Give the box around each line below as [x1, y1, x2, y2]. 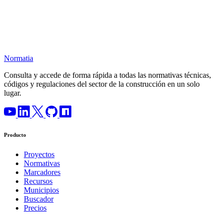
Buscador [24, 195, 54, 204]
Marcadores [24, 168, 60, 177]
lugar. [4, 89, 21, 98]
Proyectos [24, 150, 55, 159]
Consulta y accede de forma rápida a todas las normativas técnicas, [4, 71, 211, 80]
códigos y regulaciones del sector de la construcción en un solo [4, 80, 200, 89]
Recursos [24, 177, 53, 186]
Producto [4, 132, 26, 138]
